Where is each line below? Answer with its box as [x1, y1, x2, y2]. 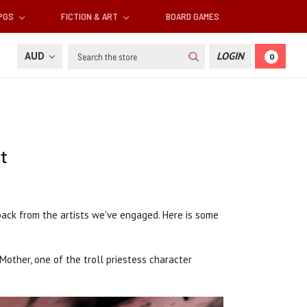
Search [68, 45, 99, 58]
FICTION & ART [61, 10, 121, 23]
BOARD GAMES [165, 10, 219, 23]
